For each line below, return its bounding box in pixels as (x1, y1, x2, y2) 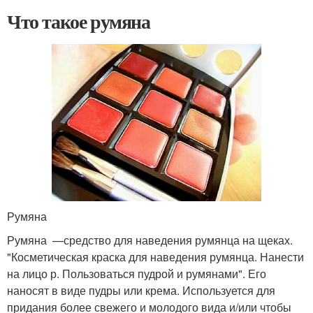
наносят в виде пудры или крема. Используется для (7, 282, 275, 298)
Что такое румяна (7, 7, 150, 36)
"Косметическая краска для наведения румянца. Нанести (7, 249, 304, 265)
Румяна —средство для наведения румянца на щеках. (7, 232, 293, 248)
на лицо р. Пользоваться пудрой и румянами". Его (7, 265, 266, 282)
